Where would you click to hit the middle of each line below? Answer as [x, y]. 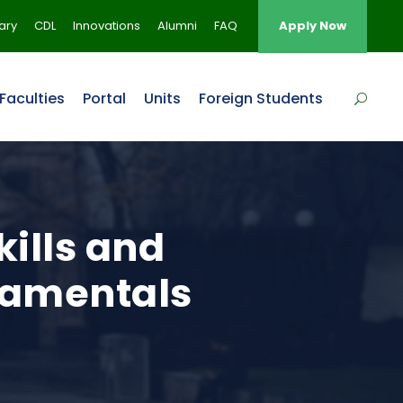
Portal [104, 99]
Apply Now [313, 26]
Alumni [177, 26]
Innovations [107, 26]
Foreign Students [261, 99]
